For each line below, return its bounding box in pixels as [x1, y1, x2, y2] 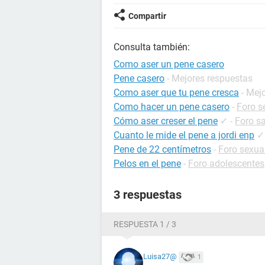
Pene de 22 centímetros [114, 144, 211, 155]
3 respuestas [114, 188, 182, 202]
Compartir [128, 11, 166, 21]
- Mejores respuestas [167, 73, 253, 84]
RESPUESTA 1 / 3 [114, 219, 176, 229]
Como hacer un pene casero [114, 101, 230, 112]
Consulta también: [114, 41, 190, 53]
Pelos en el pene [114, 158, 181, 169]
